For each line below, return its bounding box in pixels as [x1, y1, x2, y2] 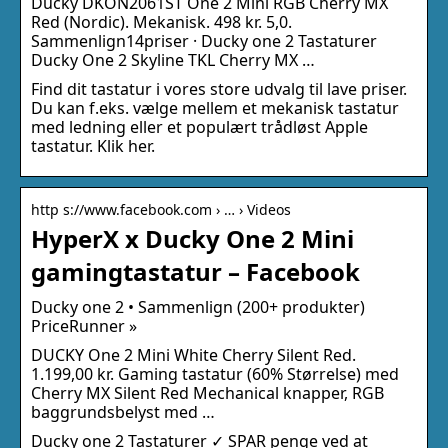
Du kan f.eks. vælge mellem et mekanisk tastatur [31, 96, 399, 119]
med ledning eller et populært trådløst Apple [31, 115, 368, 138]
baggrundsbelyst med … [31, 400, 215, 423]
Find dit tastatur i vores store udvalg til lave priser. [31, 77, 407, 100]
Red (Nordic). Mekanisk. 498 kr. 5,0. [31, 10, 292, 33]
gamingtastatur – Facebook [31, 254, 360, 288]
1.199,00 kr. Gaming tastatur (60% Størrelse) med [31, 362, 399, 385]
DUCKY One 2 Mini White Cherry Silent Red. [31, 343, 356, 366]
